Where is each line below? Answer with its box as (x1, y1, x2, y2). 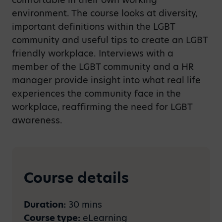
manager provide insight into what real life (12, 74, 201, 86)
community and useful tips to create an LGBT (12, 34, 208, 46)
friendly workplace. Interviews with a (12, 47, 173, 59)
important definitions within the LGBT (12, 20, 175, 33)
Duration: (24, 198, 66, 211)
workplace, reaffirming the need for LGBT (12, 101, 192, 113)
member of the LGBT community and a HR (12, 60, 194, 73)
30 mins (66, 198, 102, 211)
